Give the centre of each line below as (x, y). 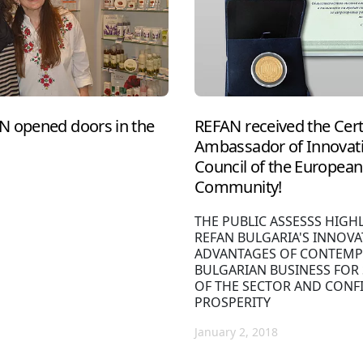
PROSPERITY (233, 302)
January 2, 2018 (236, 331)
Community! (238, 186)
